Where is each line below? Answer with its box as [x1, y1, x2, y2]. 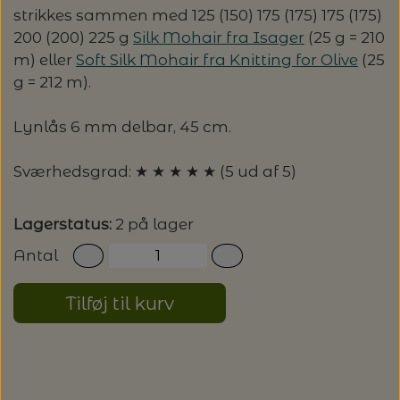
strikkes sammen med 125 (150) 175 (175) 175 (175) [13, 6, 382, 25]
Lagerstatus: [13, 215, 112, 234]
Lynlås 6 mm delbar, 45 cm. [13, 118, 231, 137]
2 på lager [112, 215, 194, 234]
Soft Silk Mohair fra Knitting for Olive [76, 51, 358, 70]
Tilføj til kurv [65, 291, 174, 314]
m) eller [13, 51, 76, 70]
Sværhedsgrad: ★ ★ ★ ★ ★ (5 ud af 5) [13, 162, 296, 181]
